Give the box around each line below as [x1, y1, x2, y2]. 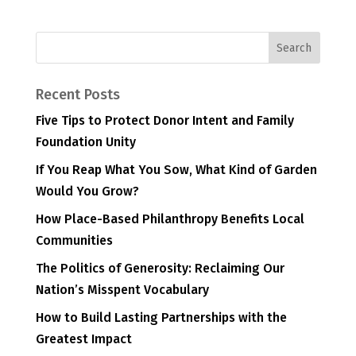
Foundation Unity [35, 134, 136, 150]
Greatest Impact [35, 331, 132, 347]
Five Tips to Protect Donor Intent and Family [35, 113, 294, 129]
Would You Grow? [35, 184, 139, 199]
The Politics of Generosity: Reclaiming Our [35, 261, 284, 277]
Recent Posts [35, 86, 120, 104]
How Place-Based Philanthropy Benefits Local [35, 211, 304, 227]
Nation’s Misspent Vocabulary [35, 282, 209, 298]
